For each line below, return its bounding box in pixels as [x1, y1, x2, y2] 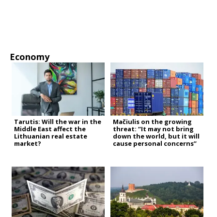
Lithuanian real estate [14, 132, 88, 141]
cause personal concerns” [112, 139, 197, 148]
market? [14, 139, 42, 148]
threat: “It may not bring [112, 124, 194, 134]
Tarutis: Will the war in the [14, 117, 102, 126]
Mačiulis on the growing [112, 117, 192, 126]
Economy [10, 51, 49, 63]
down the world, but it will [112, 132, 200, 141]
